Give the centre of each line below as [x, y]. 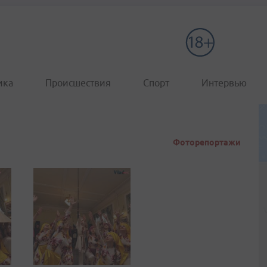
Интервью [224, 83]
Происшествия [78, 83]
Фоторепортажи [207, 142]
